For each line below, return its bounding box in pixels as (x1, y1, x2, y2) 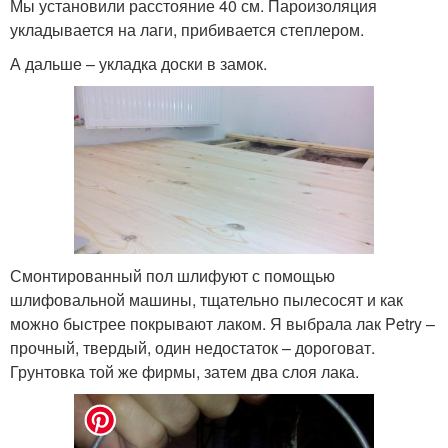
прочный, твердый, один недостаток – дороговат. (10, 336, 375, 360)
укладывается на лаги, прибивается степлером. (10, 17, 364, 41)
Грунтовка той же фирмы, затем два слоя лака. (10, 360, 359, 384)
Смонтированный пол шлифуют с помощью (10, 264, 335, 288)
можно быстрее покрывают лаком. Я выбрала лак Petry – (10, 312, 435, 336)
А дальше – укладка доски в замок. (10, 51, 267, 75)
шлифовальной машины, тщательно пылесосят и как (10, 288, 403, 312)
